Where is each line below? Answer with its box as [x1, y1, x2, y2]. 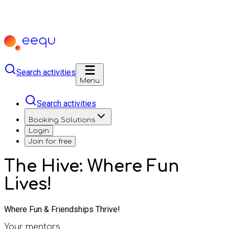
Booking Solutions [29, 116, 95, 124]
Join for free [29, 138, 72, 145]
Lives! [4, 175, 52, 194]
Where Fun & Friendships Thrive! [4, 204, 120, 214]
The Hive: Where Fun [4, 157, 179, 176]
